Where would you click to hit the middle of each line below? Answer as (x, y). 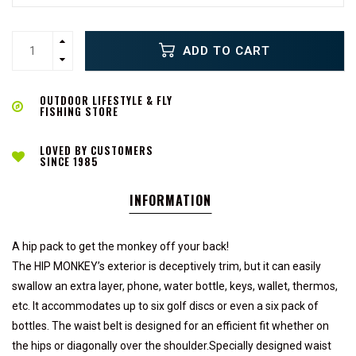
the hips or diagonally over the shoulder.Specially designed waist (172, 346)
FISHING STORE (79, 111)
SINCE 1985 (69, 161)
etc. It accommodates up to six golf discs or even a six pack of (165, 306)
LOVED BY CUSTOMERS (97, 150)
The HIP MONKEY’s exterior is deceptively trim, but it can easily (166, 266)
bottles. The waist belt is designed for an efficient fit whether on (170, 326)
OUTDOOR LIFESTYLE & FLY (106, 100)
